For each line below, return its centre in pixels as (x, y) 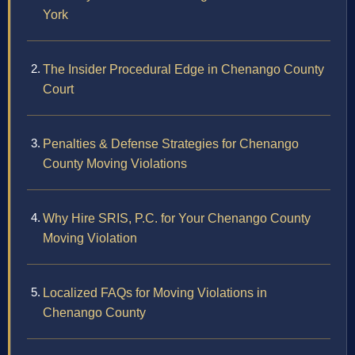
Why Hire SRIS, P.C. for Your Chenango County (177, 219)
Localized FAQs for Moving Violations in (155, 293)
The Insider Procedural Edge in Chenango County (183, 70)
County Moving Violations (115, 164)
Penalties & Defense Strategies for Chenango (171, 144)
